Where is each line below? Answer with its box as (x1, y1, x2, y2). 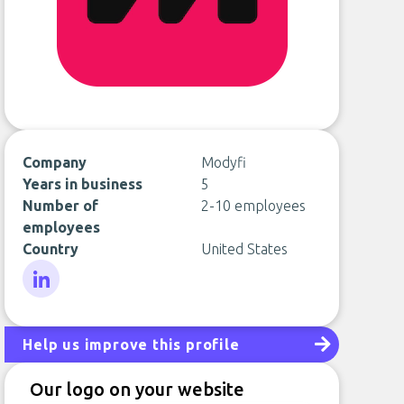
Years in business (23, 176, 143, 192)
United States (200, 241, 288, 257)
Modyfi (200, 154, 246, 170)
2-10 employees (200, 197, 306, 214)
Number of (23, 197, 99, 214)
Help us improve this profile (23, 336, 240, 353)
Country (23, 241, 79, 257)
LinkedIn (22, 299, 77, 316)
